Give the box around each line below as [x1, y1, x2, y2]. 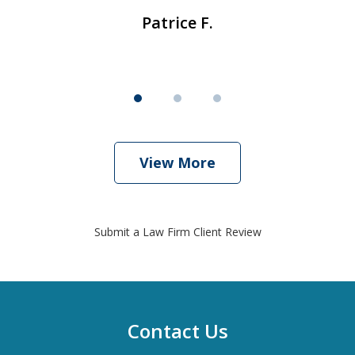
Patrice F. [142, 12, 213, 34]
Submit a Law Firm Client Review [94, 224, 261, 240]
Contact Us [127, 318, 228, 345]
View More [139, 153, 216, 173]
